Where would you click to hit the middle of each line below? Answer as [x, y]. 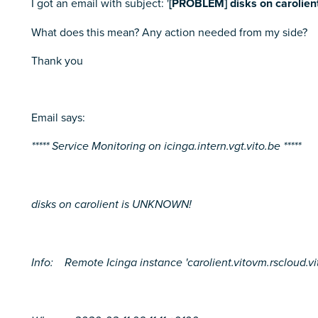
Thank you [57, 60]
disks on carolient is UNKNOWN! [111, 205]
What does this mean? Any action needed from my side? [169, 32]
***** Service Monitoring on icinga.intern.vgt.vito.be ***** [166, 147]
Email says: [58, 117]
